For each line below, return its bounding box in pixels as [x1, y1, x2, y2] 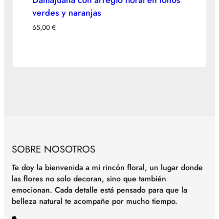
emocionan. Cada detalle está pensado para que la [12, 184, 187, 196]
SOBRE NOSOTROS [12, 142, 95, 157]
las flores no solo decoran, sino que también [12, 173, 166, 184]
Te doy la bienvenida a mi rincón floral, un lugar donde [12, 161, 203, 173]
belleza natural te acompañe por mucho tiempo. [12, 195, 177, 207]
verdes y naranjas [32, 6, 101, 20]
